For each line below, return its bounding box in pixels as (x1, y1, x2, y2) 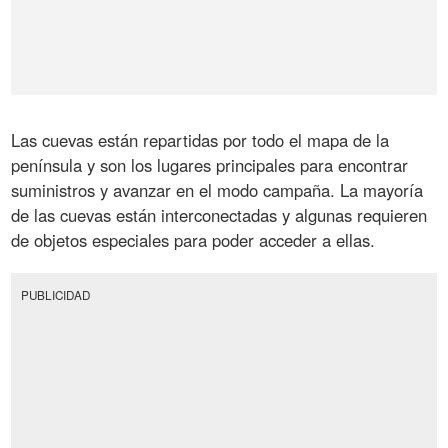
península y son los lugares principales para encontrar (11, 153, 409, 178)
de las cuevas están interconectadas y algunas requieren (11, 203, 428, 228)
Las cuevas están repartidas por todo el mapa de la (11, 128, 390, 153)
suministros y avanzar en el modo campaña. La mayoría (11, 178, 424, 203)
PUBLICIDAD (20, 286, 90, 303)
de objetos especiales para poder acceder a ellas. (11, 228, 376, 253)
